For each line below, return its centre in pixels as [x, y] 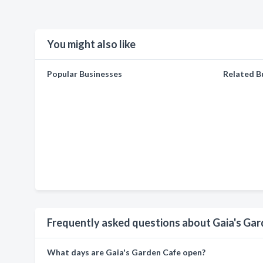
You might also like [91, 44]
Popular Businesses [85, 74]
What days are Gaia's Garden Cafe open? [126, 252]
